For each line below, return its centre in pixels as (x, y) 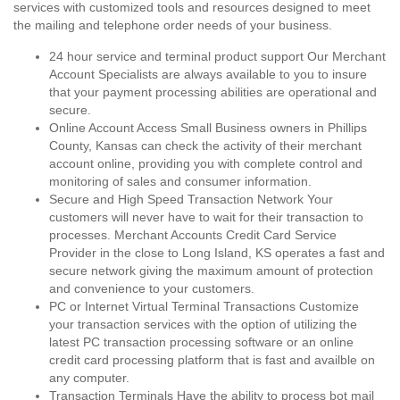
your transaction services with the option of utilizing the (203, 324)
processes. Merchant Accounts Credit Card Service (193, 235)
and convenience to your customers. (152, 288)
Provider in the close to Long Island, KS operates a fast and (217, 253)
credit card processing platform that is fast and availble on (212, 360)
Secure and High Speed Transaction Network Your (191, 199)
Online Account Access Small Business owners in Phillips (208, 128)
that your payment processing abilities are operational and (213, 92)
